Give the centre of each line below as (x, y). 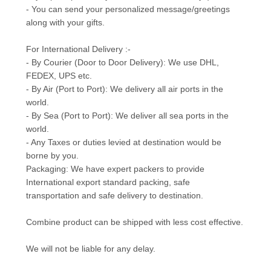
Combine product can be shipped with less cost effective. (134, 222)
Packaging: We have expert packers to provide (115, 169)
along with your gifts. (65, 22)
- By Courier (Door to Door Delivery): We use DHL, (122, 62)
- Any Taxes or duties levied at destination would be (123, 142)
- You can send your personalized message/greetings (128, 9)
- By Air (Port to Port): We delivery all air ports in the (124, 89)
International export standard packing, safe (108, 182)
